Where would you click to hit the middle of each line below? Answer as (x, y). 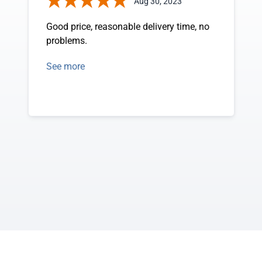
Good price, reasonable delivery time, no (128, 27)
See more (65, 66)
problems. (67, 41)
